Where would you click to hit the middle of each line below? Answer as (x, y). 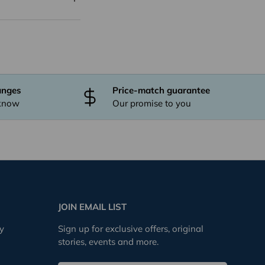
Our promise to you (151, 103)
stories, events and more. (108, 242)
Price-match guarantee (161, 90)
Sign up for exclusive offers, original (130, 229)
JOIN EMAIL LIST (92, 207)
